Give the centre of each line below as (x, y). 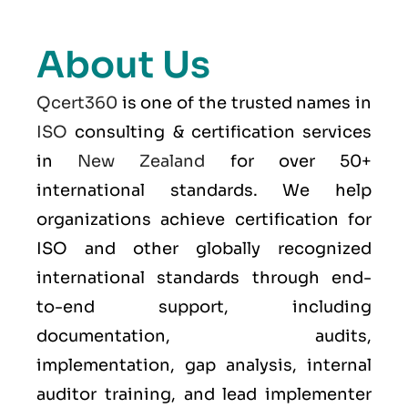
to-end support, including (204, 307)
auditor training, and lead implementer (204, 394)
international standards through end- (204, 278)
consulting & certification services (219, 132)
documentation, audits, (204, 336)
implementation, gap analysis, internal (204, 365)
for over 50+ (289, 161)
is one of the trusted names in (245, 103)
